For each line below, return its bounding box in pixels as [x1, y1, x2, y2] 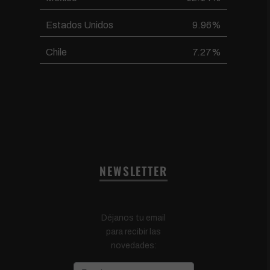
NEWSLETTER [99, 162, 168, 180]
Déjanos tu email [101, 213, 166, 222]
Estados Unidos [46, 20, 114, 31]
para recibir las [106, 227, 161, 236]
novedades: [110, 240, 157, 250]
